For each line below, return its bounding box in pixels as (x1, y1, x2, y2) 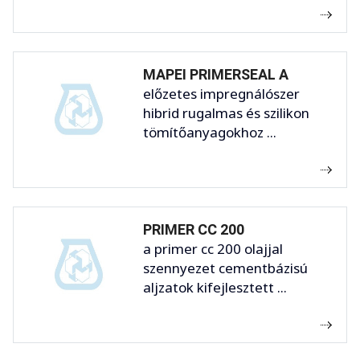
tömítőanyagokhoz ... (143, 122, 276, 141)
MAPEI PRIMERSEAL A (143, 65, 288, 83)
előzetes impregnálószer (143, 84, 300, 103)
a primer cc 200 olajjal (143, 239, 283, 258)
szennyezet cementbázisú (143, 258, 308, 277)
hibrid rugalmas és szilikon (143, 103, 309, 122)
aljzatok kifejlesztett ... (143, 277, 287, 297)
